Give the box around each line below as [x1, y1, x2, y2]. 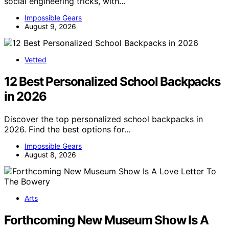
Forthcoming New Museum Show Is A [4, 212, 209, 227]
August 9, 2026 [25, 21, 76, 31]
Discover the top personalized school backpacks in [4, 113, 203, 124]
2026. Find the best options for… [4, 124, 131, 134]
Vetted [25, 55, 47, 64]
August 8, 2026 [25, 150, 76, 159]
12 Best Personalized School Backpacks [4, 74, 220, 89]
